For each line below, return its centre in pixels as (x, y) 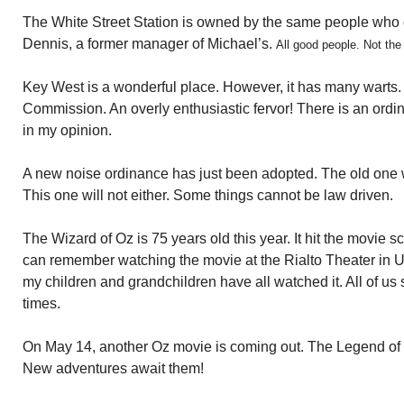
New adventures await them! (113, 368)
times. (41, 303)
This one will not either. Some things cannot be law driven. (208, 195)
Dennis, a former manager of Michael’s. (149, 44)
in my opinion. (67, 130)
